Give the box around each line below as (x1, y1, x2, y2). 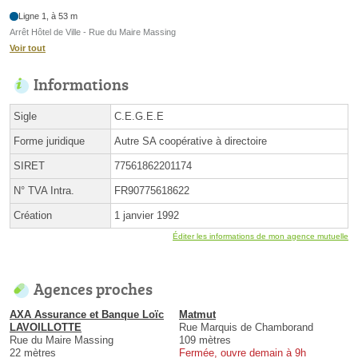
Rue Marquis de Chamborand (179, 321, 313, 334)
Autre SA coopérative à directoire (114, 135, 267, 148)
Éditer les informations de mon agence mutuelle (173, 232, 348, 241)
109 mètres (179, 334, 231, 347)
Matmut (179, 308, 216, 321)
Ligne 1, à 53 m (18, 11, 78, 22)
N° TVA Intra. (14, 185, 74, 197)
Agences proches (34, 277, 153, 300)
